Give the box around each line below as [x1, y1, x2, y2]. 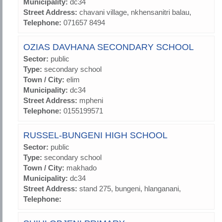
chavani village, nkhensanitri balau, [79, 8, 191, 17]
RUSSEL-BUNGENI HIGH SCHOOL [23, 130, 167, 141]
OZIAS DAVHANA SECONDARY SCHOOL [23, 42, 194, 53]
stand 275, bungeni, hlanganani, [79, 184, 181, 193]
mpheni [79, 96, 103, 105]
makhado [66, 164, 97, 172]
